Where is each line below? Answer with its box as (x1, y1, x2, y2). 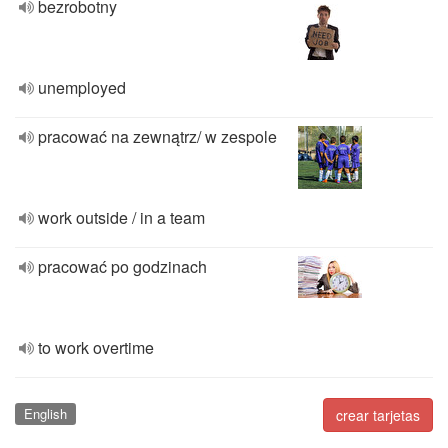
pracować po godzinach (38, 255, 207, 278)
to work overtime (38, 336, 154, 359)
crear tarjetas (336, 405, 420, 425)
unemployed (38, 76, 126, 99)
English (23, 404, 67, 423)
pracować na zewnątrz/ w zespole (38, 125, 277, 148)
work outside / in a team (38, 206, 205, 229)
